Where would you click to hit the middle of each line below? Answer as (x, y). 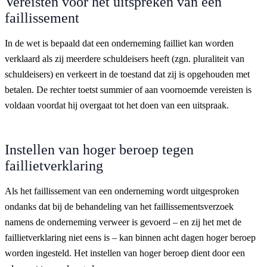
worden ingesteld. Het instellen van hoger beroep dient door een (125, 253)
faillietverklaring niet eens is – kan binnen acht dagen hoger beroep (130, 237)
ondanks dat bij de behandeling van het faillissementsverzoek (119, 206)
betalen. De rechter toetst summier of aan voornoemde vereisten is (128, 89)
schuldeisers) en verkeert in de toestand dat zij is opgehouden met (127, 74)
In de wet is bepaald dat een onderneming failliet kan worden (119, 43)
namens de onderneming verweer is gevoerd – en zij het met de (123, 222)
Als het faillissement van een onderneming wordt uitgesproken (122, 191)
